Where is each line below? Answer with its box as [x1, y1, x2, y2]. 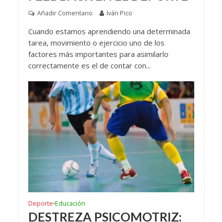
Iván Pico [106, 9, 132, 18]
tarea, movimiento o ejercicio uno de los [28, 38, 165, 48]
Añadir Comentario [37, 9, 93, 18]
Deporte [28, 199, 53, 208]
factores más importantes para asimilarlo [28, 49, 168, 59]
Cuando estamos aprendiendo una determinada [28, 26, 190, 37]
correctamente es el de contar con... [28, 60, 151, 71]
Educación [55, 199, 85, 208]
